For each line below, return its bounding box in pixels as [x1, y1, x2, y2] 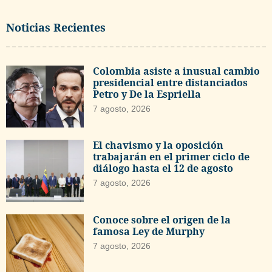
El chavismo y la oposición [93, 138, 224, 152]
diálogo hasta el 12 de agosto [93, 161, 234, 175]
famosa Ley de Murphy [93, 224, 205, 238]
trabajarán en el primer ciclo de [93, 150, 250, 164]
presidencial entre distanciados [93, 75, 248, 89]
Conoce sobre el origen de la [93, 212, 231, 226]
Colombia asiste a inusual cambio [93, 64, 260, 78]
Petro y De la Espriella [93, 87, 202, 101]
